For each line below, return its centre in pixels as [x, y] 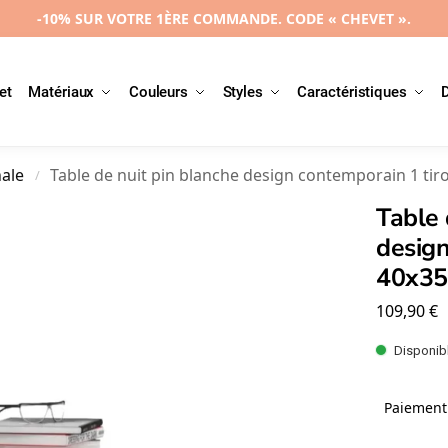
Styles [242, 92]
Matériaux [61, 92]
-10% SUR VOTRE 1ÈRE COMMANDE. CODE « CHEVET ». [224, 18]
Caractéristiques [352, 92]
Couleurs [158, 92]
